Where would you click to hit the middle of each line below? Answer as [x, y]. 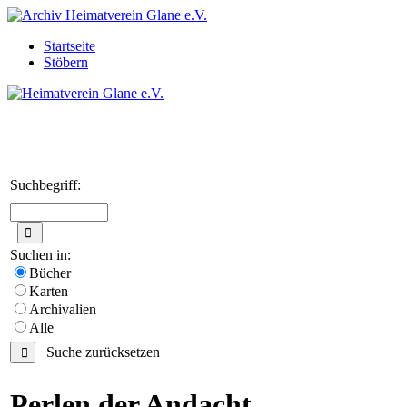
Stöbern [66, 62]
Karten [49, 291]
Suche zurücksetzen [98, 352]
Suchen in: [40, 254]
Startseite [69, 46]
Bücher [50, 273]
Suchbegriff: [45, 184]
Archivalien [63, 309]
